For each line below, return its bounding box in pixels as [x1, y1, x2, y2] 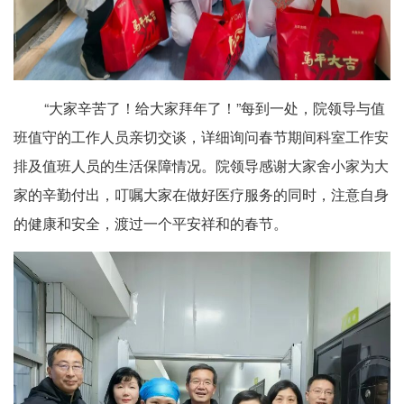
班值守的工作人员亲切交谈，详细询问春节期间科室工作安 [14, 126, 389, 148]
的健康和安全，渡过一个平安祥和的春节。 [14, 213, 288, 234]
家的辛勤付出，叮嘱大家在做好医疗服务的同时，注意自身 [14, 184, 389, 206]
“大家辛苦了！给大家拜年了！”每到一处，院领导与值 [44, 97, 385, 119]
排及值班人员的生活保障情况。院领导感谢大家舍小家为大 [14, 155, 389, 177]
